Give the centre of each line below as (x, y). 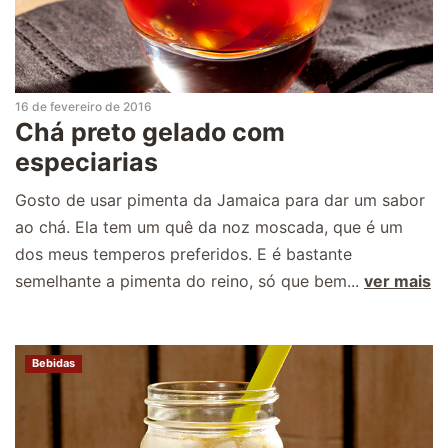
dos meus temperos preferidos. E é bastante (183, 253)
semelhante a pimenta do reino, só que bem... (189, 280)
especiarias (86, 161)
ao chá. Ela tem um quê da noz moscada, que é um (209, 226)
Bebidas (53, 362)
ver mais (397, 280)
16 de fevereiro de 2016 (83, 106)
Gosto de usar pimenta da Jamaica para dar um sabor (220, 199)
